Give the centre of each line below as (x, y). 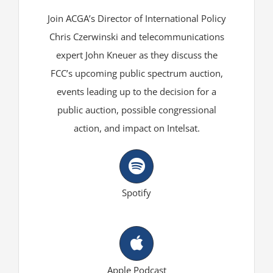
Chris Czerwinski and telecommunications (136, 36)
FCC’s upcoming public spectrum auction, (136, 73)
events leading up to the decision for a (136, 91)
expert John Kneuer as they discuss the (136, 55)
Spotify (136, 193)
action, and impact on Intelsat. (136, 128)
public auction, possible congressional (136, 109)
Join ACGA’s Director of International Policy (136, 18)
